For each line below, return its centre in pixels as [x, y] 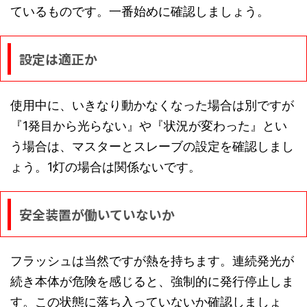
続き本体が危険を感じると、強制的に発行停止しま [152, 282]
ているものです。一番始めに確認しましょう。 [140, 12]
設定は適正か [58, 59]
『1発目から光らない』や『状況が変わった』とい [149, 126]
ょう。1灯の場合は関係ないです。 [106, 167]
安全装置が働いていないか [97, 214]
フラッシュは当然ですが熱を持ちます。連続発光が [152, 261]
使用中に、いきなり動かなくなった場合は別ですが [152, 106]
